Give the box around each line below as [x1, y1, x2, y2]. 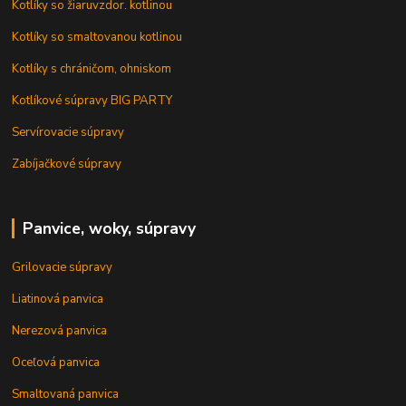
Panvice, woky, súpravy [22, 217, 196, 240]
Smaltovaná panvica [12, 386, 120, 403]
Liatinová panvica [12, 291, 104, 308]
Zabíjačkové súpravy [12, 156, 122, 173]
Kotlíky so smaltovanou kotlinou [12, 29, 183, 46]
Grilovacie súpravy [12, 259, 113, 276]
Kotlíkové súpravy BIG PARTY [12, 92, 173, 110]
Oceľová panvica [12, 354, 101, 372]
